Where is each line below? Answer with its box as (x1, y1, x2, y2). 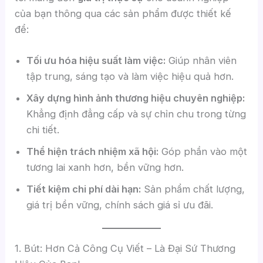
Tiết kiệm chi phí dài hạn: (26, 183, 141, 195)
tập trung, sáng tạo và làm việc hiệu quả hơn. (26, 70, 234, 83)
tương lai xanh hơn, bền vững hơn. (26, 161, 184, 174)
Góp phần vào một (159, 146, 248, 158)
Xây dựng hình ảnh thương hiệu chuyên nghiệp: (26, 92, 245, 104)
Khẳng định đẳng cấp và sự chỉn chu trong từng (26, 108, 247, 120)
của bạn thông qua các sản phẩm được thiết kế (15, 8, 232, 20)
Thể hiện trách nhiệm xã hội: (26, 146, 159, 158)
